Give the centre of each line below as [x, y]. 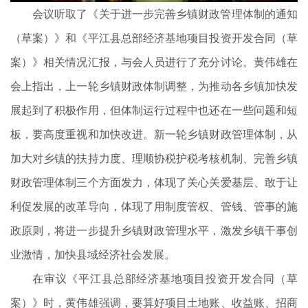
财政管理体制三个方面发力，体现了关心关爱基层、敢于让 [154, 183]
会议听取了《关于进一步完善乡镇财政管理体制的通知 [165, 14]
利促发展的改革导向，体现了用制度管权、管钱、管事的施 [154, 207]
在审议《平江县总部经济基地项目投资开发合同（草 [165, 279]
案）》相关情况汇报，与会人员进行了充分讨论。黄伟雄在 [154, 62]
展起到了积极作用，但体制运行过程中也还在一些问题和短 [154, 110]
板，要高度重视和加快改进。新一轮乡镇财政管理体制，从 [154, 134]
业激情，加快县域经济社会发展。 [93, 255]
